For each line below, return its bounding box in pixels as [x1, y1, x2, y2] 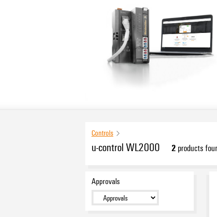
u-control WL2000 [91, 139, 160, 155]
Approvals [91, 175, 120, 186]
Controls [91, 128, 113, 138]
